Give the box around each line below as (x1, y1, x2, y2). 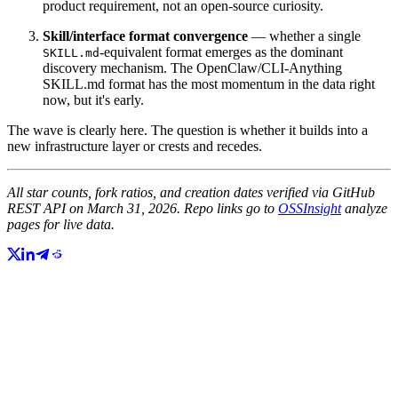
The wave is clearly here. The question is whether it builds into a (7, 123, 368, 139)
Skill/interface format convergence (43, 28, 248, 44)
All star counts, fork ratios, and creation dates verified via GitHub (7, 185, 375, 201)
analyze (341, 201, 387, 217)
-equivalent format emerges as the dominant (99, 44, 343, 60)
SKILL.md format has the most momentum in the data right (43, 76, 375, 92)
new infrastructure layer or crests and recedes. (7, 139, 262, 155)
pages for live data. (7, 217, 115, 233)
